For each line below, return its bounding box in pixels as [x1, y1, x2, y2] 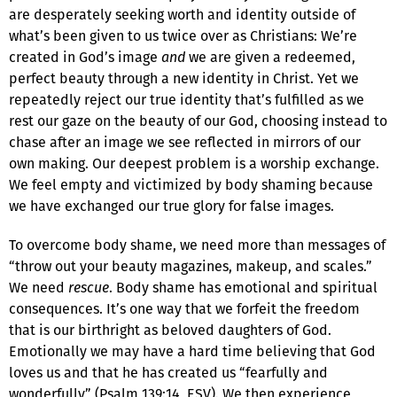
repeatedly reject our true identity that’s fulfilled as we [9, 89, 364, 110]
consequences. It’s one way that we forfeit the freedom [9, 298, 360, 319]
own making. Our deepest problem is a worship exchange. [9, 152, 379, 174]
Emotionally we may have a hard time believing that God [9, 340, 376, 362]
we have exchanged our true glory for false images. [9, 195, 334, 216]
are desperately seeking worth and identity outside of [9, 4, 355, 25]
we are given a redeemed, [185, 46, 355, 67]
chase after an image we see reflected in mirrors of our [9, 131, 361, 152]
